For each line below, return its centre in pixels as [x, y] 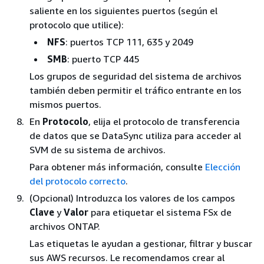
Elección [223, 166]
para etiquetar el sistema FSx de [160, 212]
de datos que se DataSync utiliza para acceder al [135, 135]
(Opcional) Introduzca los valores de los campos [132, 198]
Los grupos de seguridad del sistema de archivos [136, 76]
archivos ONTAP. [65, 226]
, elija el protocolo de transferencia [164, 121]
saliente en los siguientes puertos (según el [123, 10]
